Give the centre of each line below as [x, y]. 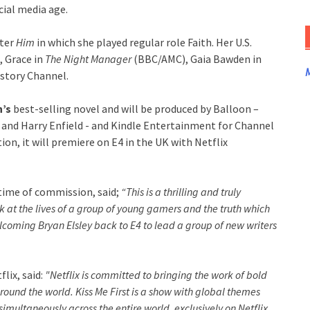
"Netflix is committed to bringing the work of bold [156, 275]
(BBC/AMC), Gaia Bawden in [198, 59]
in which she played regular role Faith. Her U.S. [143, 42]
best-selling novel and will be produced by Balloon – [135, 109]
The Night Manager [89, 59]
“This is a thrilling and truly [181, 192]
